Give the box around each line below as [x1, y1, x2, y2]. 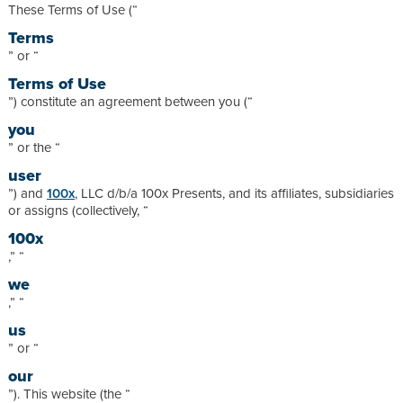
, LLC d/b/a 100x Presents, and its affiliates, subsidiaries [75, 183, 394, 202]
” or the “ [8, 137, 60, 157]
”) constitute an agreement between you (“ [8, 91, 253, 111]
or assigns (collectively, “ [8, 200, 148, 219]
